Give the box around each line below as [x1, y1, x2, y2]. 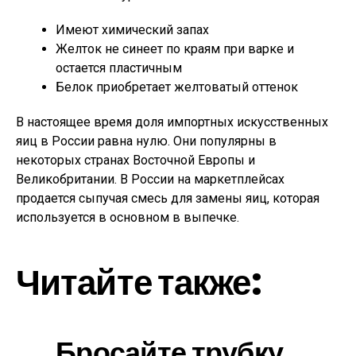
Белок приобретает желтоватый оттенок [56, 79, 298, 95]
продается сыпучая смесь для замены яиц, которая [16, 191, 319, 206]
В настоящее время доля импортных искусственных [16, 114, 328, 130]
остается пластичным [56, 60, 182, 75]
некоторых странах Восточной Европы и [16, 153, 255, 168]
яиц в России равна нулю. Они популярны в [16, 133, 277, 149]
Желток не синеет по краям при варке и [56, 41, 294, 56]
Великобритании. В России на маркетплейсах [16, 172, 284, 187]
